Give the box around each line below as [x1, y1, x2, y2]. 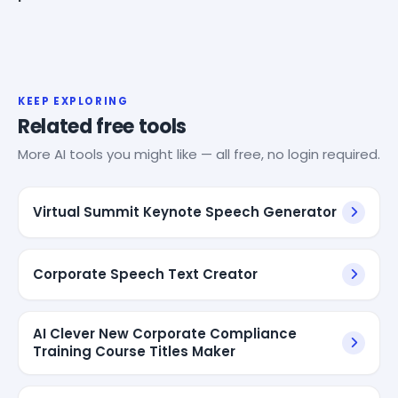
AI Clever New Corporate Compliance [33, 323, 297, 343]
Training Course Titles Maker [33, 341, 235, 361]
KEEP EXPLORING [18, 93, 129, 108]
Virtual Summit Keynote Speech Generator [33, 202, 337, 221]
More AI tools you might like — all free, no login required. [18, 144, 380, 163]
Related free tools [18, 112, 187, 140]
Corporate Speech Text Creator [33, 264, 258, 283]
